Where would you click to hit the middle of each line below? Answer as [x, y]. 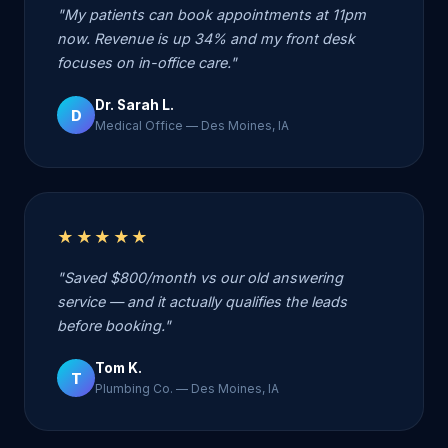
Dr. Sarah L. [134, 105]
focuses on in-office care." [147, 63]
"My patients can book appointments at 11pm [211, 15]
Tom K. [118, 368]
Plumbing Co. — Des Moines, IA [187, 389]
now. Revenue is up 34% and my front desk [206, 39]
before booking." [114, 326]
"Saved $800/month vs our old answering [200, 278]
